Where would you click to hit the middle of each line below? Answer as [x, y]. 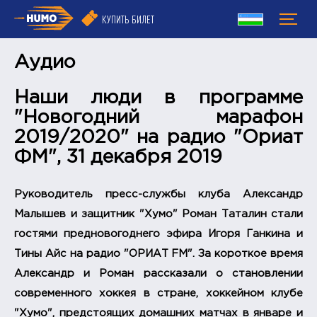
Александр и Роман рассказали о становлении [158, 274]
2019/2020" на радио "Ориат [158, 138]
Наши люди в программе [158, 98]
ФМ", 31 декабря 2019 [118, 157]
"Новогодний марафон [158, 118]
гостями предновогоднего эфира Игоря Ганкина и [158, 234]
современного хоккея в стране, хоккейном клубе [158, 294]
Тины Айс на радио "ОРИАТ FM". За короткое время [158, 254]
